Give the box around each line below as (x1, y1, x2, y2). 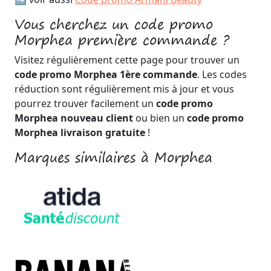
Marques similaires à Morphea (15, 146, 212, 169)
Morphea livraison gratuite (15, 126, 145, 139)
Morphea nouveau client (15, 111, 133, 125)
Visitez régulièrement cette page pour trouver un (15, 53, 240, 67)
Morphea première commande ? (15, 28, 229, 51)
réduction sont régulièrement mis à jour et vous (15, 82, 234, 96)
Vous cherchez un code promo (15, 13, 213, 36)
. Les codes (197, 68, 247, 81)
